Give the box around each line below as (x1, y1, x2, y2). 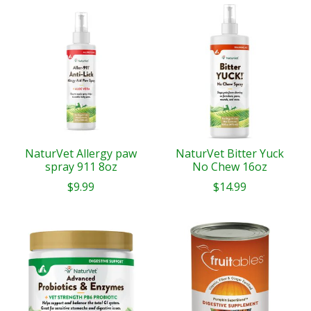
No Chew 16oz (192, 159, 267, 175)
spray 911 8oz (44, 159, 117, 175)
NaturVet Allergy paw (25, 146, 137, 162)
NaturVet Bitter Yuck (175, 146, 284, 162)
